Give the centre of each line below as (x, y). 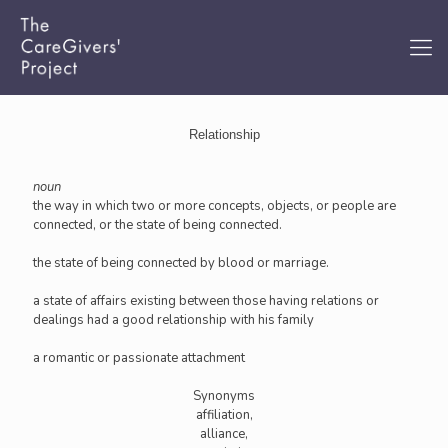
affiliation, (224, 415)
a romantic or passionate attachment (139, 358)
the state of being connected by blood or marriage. (181, 263)
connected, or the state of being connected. (157, 225)
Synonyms (224, 396)
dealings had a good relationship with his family (173, 320)
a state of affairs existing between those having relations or (206, 301)
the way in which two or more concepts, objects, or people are (214, 206)
